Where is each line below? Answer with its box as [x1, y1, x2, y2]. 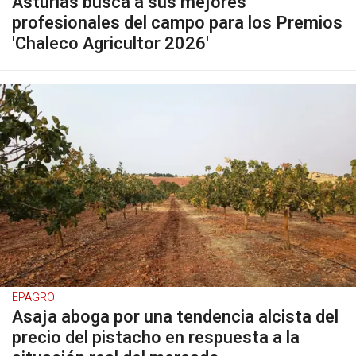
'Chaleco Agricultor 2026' [12, 31, 209, 56]
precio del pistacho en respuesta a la [12, 325, 300, 350]
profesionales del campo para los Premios [12, 10, 342, 36]
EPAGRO [12, 289, 55, 306]
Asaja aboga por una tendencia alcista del [12, 304, 339, 330]
